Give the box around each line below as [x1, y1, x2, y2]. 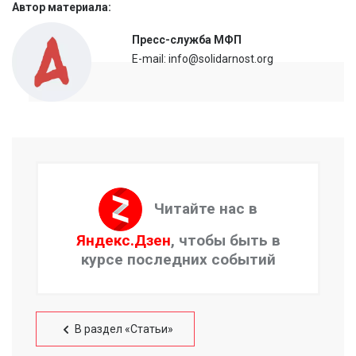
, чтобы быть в [170, 231, 281, 250]
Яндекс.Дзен [75, 231, 171, 250]
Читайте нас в [154, 199, 257, 218]
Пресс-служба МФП [132, 33, 242, 47]
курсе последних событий [80, 250, 276, 269]
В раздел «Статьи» [75, 323, 173, 336]
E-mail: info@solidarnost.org [132, 52, 273, 66]
